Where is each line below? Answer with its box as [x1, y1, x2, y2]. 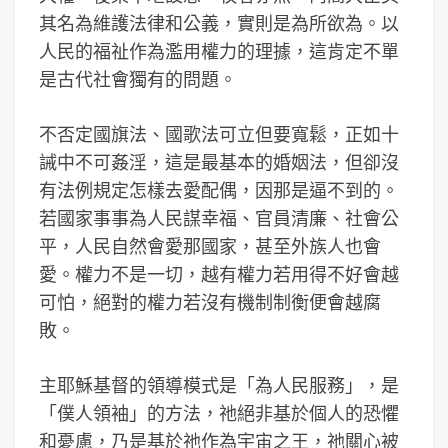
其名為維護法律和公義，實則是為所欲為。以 [39, 12, 399, 35]
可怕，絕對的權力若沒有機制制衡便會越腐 [39, 291, 381, 314]
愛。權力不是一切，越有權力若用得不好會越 [39, 263, 399, 286]
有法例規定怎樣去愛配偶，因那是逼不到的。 [39, 179, 399, 202]
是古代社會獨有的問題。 [39, 68, 237, 91]
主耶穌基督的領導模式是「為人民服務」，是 [39, 374, 399, 397]
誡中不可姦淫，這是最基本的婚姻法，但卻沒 [39, 151, 399, 174]
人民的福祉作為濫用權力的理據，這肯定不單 [39, 40, 399, 63]
